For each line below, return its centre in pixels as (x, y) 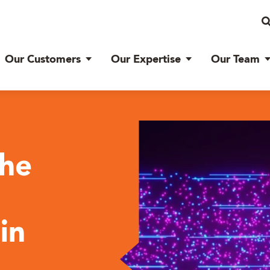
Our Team (235, 60)
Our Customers (43, 60)
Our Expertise (146, 60)
